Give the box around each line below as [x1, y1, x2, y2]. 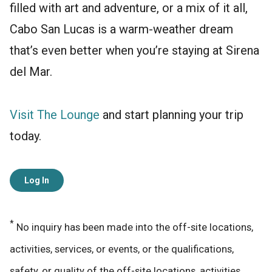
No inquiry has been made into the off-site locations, [14, 222, 253, 234]
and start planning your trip [100, 107, 243, 122]
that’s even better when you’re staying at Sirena [10, 42, 259, 58]
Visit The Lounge [10, 107, 100, 122]
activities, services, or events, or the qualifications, [10, 243, 234, 256]
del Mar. [10, 64, 52, 79]
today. [10, 128, 41, 143]
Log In [24, 175, 49, 185]
